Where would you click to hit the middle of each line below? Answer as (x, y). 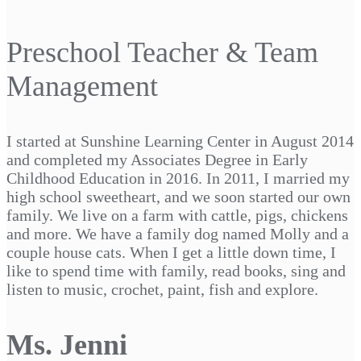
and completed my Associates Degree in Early (157, 159)
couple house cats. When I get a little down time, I (171, 252)
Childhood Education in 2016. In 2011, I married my (178, 178)
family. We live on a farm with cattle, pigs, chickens (177, 215)
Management (82, 86)
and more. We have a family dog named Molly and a (178, 233)
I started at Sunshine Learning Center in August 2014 (180, 141)
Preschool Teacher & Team (162, 52)
